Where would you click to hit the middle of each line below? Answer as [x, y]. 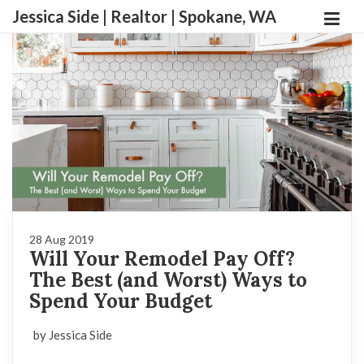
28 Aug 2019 [62, 240]
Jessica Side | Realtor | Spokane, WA [144, 16]
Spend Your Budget [121, 301]
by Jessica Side [73, 335]
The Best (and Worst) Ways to [168, 280]
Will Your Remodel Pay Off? [162, 259]
